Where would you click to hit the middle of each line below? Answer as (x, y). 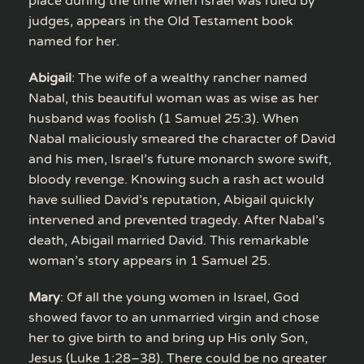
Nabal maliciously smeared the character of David (182, 139)
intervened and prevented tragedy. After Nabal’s (177, 220)
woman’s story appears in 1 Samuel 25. (149, 260)
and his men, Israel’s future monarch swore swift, (180, 159)
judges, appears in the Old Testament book (161, 21)
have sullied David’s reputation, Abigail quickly (171, 199)
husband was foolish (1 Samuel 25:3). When (164, 118)
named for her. (74, 41)
